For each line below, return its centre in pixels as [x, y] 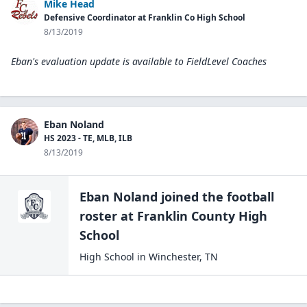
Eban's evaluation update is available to [97, 61]
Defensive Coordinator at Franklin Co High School [145, 17]
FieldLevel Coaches [226, 61]
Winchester [174, 257]
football [250, 197]
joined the [192, 197]
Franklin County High [202, 216]
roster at [107, 216]
